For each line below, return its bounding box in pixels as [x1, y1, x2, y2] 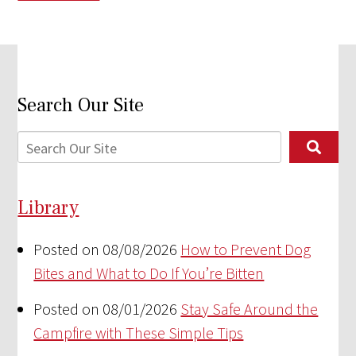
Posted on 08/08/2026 [33, 239, 178, 260]
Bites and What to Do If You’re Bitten [33, 263, 265, 284]
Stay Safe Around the [180, 299, 319, 319]
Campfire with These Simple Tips [33, 323, 244, 343]
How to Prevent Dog [180, 239, 311, 260]
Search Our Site [17, 93, 145, 118]
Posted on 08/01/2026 [33, 299, 178, 319]
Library [17, 195, 79, 221]
